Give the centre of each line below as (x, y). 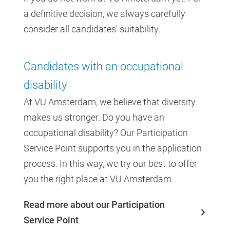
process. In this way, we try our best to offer (110, 163)
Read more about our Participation (94, 204)
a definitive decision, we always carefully (104, 13)
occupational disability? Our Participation (106, 132)
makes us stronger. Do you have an (94, 117)
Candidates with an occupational (103, 66)
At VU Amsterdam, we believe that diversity (110, 102)
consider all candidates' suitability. (92, 29)
